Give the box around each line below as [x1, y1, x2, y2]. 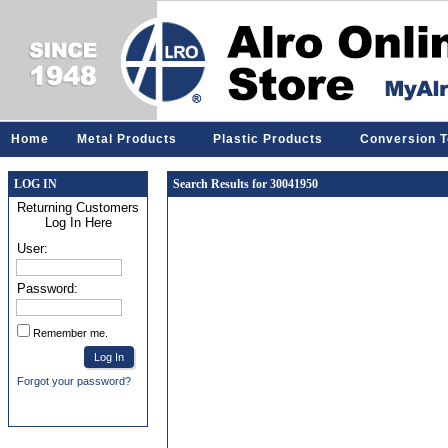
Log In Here [44, 215, 112, 230]
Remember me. [33, 327, 108, 339]
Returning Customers [17, 200, 139, 215]
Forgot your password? [17, 375, 131, 387]
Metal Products [77, 132, 177, 146]
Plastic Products [213, 132, 323, 146]
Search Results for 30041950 [173, 177, 318, 191]
